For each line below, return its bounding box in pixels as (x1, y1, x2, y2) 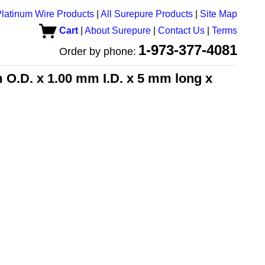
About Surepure (85, 25, 151, 35)
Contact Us (158, 25, 205, 35)
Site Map (200, 9, 237, 19)
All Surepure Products (101, 9, 193, 19)
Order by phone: (59, 46, 136, 57)
